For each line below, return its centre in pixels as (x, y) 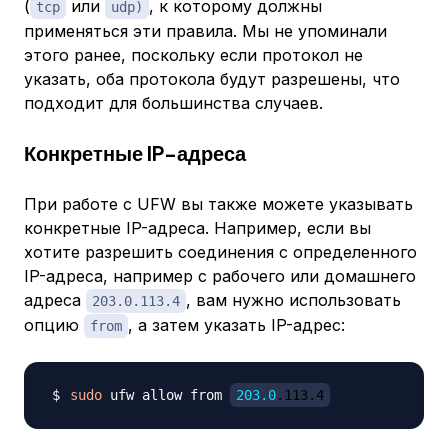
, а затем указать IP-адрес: (236, 325)
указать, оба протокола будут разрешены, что (212, 79)
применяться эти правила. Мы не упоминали (205, 31)
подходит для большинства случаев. (173, 103)
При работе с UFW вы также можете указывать (218, 204)
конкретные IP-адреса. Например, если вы (197, 228)
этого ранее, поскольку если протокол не (193, 55)
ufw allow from (166, 395)
